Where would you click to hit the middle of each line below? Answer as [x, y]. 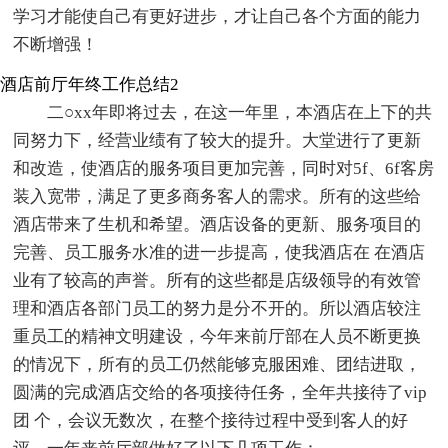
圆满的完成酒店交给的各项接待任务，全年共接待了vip [220, 393]
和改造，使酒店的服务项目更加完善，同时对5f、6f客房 [224, 169]
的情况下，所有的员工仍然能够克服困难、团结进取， [217, 365]
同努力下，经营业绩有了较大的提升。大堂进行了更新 [217, 141]
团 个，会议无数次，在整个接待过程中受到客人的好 [211, 421]
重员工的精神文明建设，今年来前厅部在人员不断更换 [217, 337]
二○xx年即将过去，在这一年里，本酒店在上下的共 [240, 113]
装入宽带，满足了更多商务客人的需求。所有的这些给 [217, 197]
